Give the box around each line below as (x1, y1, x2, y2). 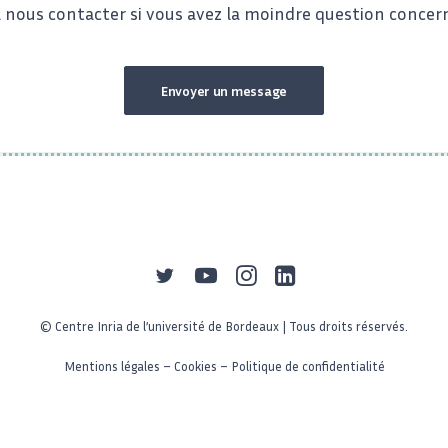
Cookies (173, 358, 217, 374)
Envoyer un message (161, 82, 287, 99)
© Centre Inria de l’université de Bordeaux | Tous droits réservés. (40, 318, 408, 334)
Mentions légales (63, 358, 160, 374)
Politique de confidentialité (230, 358, 385, 374)
